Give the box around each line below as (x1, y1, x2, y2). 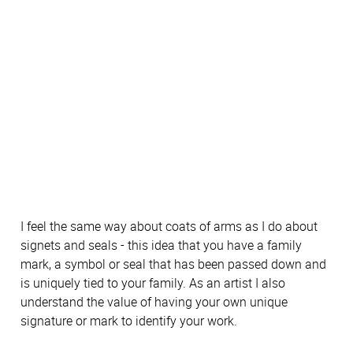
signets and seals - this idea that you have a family (20, 236, 302, 255)
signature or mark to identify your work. (20, 312, 237, 330)
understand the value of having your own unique (20, 293, 288, 311)
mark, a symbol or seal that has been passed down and (20, 255, 326, 273)
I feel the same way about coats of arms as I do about (20, 217, 318, 236)
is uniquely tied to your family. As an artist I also (20, 274, 285, 292)
